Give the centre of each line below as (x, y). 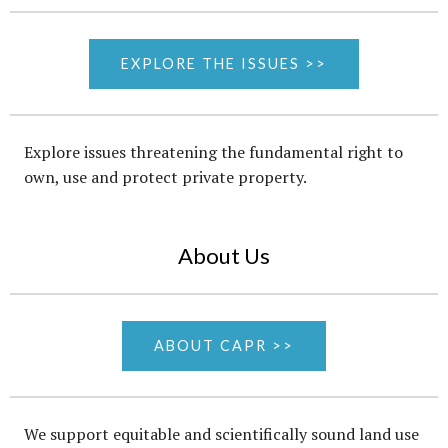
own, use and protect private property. (165, 177)
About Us (224, 256)
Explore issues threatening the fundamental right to (213, 152)
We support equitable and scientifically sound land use (221, 434)
